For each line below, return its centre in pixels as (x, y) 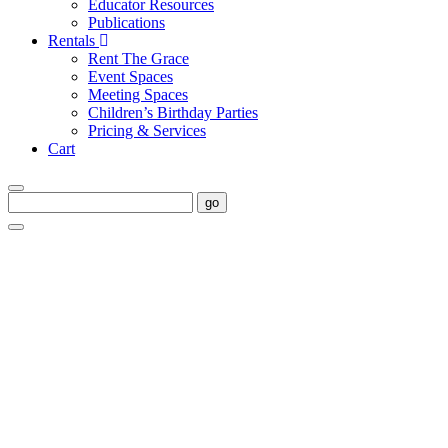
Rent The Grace (138, 58)
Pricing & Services (147, 130)
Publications (126, 22)
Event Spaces (130, 76)
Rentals (73, 40)
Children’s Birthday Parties (173, 112)
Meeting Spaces (138, 94)
